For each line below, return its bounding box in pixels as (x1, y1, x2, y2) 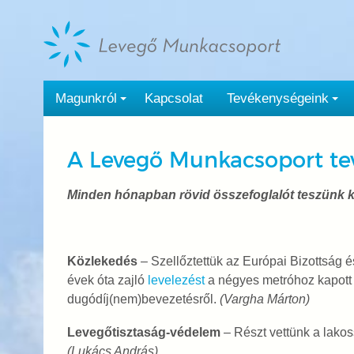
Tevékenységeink (226, 91, 329, 106)
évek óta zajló (66, 273, 148, 287)
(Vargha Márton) (219, 292, 310, 306)
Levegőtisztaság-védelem (66, 326, 220, 339)
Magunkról (55, 91, 117, 106)
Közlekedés (66, 254, 137, 268)
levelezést (147, 273, 208, 287)
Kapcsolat (144, 91, 203, 106)
